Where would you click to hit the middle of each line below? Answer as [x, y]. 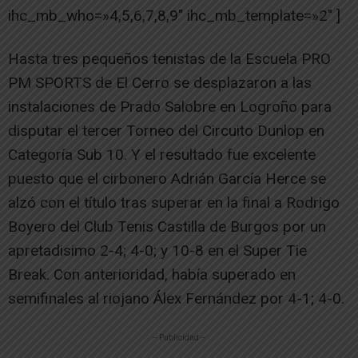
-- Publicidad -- [179, 338]
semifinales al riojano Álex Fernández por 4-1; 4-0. [176, 299]
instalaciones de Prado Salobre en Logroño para [170, 107]
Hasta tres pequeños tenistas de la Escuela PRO [169, 59]
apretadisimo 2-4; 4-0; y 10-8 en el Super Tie [157, 251]
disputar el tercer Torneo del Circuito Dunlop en [166, 131]
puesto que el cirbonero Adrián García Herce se [167, 179]
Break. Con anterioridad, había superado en [152, 275]
